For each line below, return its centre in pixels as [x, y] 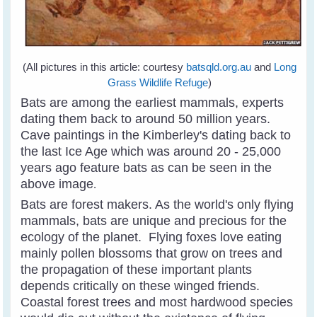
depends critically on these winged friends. [140, 286]
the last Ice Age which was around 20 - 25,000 [151, 152]
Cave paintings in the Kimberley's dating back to [156, 136]
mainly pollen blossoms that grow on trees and [152, 254]
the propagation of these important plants [137, 270]
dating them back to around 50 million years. [146, 119]
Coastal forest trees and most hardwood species [157, 302]
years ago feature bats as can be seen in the [146, 168]
